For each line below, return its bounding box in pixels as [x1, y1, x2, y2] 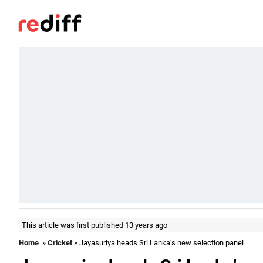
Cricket [48, 238, 72, 247]
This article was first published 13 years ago [22, 221, 167, 230]
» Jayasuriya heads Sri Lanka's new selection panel [72, 238, 244, 247]
